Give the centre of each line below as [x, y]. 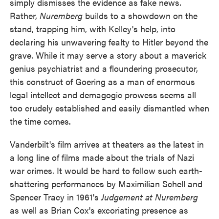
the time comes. [40, 121]
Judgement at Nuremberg [150, 197]
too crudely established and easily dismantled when [109, 108]
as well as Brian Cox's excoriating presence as [99, 210]
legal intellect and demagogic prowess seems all [103, 94]
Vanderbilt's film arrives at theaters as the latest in [107, 144]
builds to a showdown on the [141, 15]
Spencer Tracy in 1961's [55, 197]
